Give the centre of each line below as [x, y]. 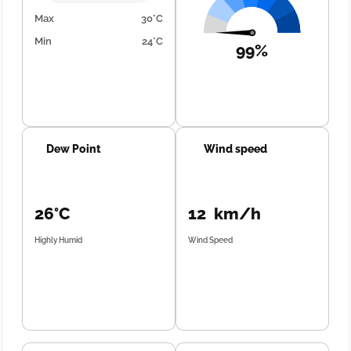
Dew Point [74, 149]
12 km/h [224, 213]
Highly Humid [59, 240]
